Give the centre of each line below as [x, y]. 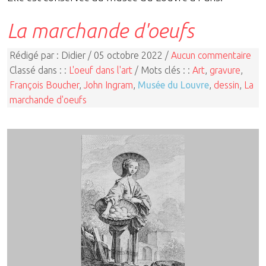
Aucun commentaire [211, 55]
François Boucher [44, 85]
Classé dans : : [39, 70]
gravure [225, 70]
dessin [227, 85]
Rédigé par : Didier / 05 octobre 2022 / [90, 55]
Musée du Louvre [173, 85]
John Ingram [108, 85]
